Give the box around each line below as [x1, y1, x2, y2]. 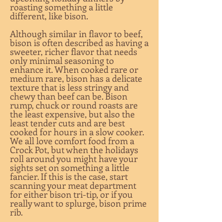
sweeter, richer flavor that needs [10, 46, 137, 57]
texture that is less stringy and [10, 81, 129, 93]
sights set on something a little [10, 162, 129, 173]
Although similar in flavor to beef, [10, 28, 143, 40]
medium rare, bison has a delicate [10, 72, 142, 84]
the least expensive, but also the [10, 108, 135, 120]
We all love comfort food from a [10, 135, 134, 147]
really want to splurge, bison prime [10, 197, 147, 209]
